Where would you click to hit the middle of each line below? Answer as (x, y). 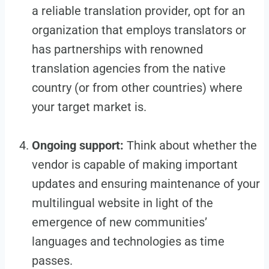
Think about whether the (190, 145)
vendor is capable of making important (134, 164)
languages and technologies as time (128, 241)
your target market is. (89, 107)
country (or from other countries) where (137, 87)
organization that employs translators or (139, 30)
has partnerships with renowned (117, 49)
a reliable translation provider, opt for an (138, 11)
